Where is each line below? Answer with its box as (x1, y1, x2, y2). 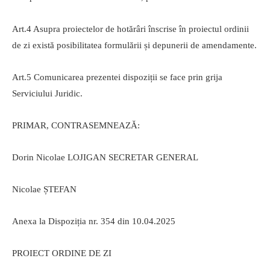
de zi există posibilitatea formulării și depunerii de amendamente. (12, 40, 257, 51)
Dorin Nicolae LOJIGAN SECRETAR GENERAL (12, 152, 198, 163)
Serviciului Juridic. (12, 89, 83, 99)
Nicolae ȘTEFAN (12, 184, 77, 195)
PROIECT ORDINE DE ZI (12, 248, 111, 259)
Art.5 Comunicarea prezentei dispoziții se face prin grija (12, 72, 222, 83)
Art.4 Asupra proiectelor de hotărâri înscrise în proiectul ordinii (12, 24, 249, 34)
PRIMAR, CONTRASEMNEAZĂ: (12, 121, 140, 131)
